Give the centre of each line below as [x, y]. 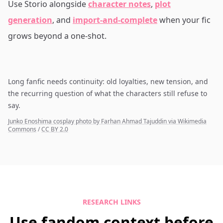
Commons [22, 129]
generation [30, 20]
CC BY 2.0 [55, 129]
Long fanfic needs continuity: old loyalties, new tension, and [108, 81]
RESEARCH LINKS [111, 202]
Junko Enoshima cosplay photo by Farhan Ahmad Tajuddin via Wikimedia [107, 121]
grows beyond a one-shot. [57, 36]
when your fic [185, 20]
